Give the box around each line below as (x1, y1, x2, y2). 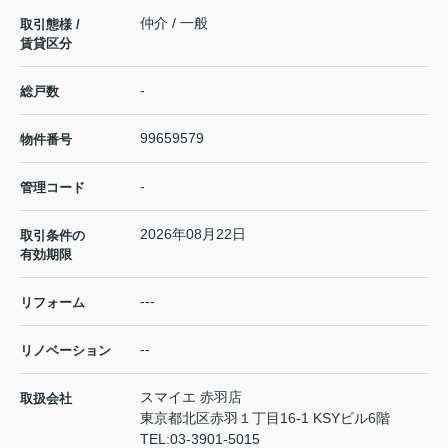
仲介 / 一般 (140, 15, 208, 32)
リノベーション (20, 343, 111, 359)
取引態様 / (20, 17, 80, 33)
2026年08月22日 (140, 226, 246, 243)
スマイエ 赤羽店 (140, 389, 242, 406)
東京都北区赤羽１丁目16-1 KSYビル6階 (140, 410, 390, 427)
